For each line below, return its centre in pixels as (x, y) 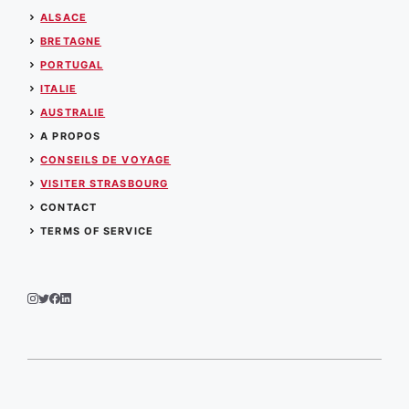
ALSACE (63, 18)
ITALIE (58, 89)
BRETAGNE (71, 42)
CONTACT (68, 208)
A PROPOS (71, 136)
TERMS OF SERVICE (97, 231)
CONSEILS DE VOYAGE (106, 160)
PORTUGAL (72, 65)
